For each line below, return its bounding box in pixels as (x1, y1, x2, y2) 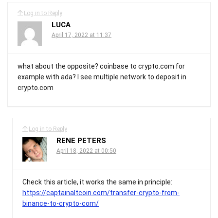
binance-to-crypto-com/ (22, 199, 99, 207)
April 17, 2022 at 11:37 (52, 31, 111, 38)
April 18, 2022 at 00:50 (56, 147, 116, 154)
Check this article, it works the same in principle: (22, 178, 172, 186)
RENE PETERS (56, 136, 106, 145)
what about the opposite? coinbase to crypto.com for (18, 62, 185, 70)
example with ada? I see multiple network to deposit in (18, 73, 186, 81)
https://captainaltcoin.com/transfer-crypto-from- (22, 188, 180, 197)
